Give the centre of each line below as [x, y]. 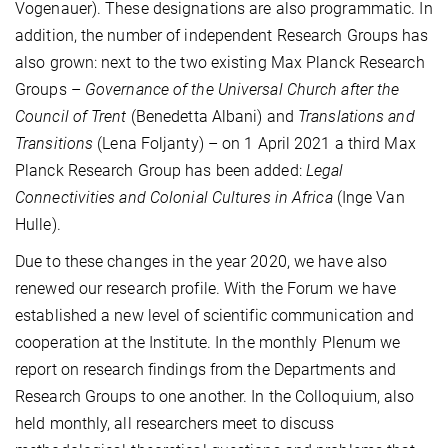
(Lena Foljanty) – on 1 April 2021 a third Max [254, 144]
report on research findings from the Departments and [206, 370]
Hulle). [38, 225]
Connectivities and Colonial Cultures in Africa [174, 198]
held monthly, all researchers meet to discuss [175, 424]
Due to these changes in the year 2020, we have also [201, 262]
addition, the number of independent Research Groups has [222, 36]
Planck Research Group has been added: [160, 171]
